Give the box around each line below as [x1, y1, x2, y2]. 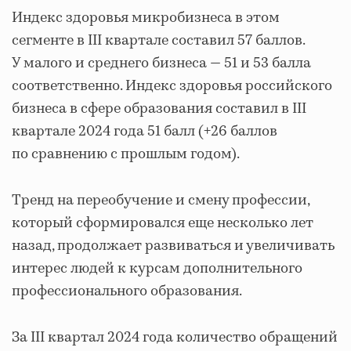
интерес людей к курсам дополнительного [12, 259, 302, 279]
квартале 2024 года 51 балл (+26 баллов [12, 121, 277, 142]
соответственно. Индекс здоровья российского [12, 76, 332, 96]
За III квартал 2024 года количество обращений [12, 327, 338, 348]
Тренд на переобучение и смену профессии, [12, 190, 309, 211]
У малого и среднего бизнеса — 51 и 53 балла [12, 53, 311, 74]
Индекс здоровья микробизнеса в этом [12, 8, 280, 28]
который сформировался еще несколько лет [12, 213, 313, 233]
